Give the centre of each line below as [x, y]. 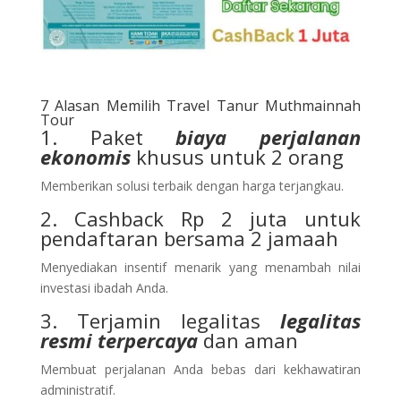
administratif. [77, 390]
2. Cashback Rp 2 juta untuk [200, 219]
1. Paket [108, 137]
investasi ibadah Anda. [104, 288]
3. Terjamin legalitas [160, 321]
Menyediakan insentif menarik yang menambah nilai [200, 268]
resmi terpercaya [119, 341]
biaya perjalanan [269, 137]
